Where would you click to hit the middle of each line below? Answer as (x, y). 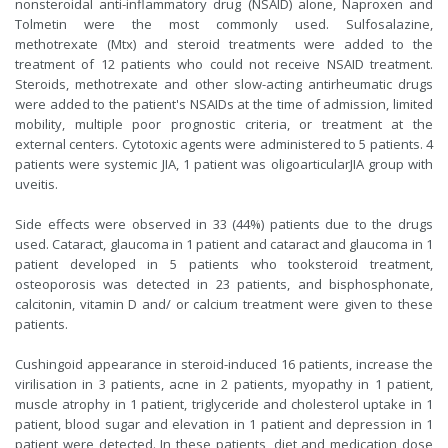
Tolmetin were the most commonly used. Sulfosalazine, (224, 24)
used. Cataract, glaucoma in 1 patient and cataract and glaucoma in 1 (224, 244)
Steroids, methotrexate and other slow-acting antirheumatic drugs (224, 84)
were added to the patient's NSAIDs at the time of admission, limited (224, 104)
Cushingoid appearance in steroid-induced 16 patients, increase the (224, 364)
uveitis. (36, 184)
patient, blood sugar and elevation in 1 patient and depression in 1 (224, 424)
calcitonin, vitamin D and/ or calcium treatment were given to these (224, 304)
